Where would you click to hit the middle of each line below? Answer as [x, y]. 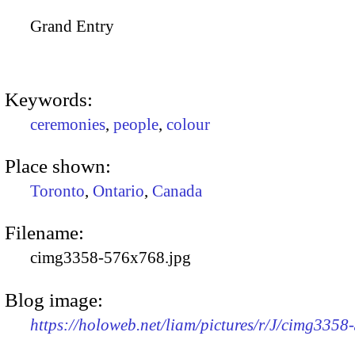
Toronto [57, 191]
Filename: [44, 233]
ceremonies [68, 124]
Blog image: [54, 300]
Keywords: [49, 99]
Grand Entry [72, 26]
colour [188, 124]
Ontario [118, 191]
